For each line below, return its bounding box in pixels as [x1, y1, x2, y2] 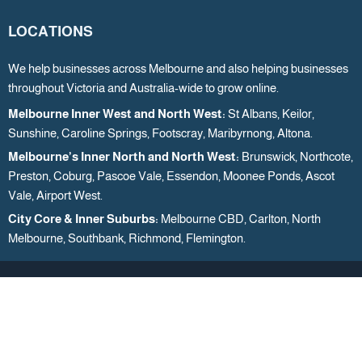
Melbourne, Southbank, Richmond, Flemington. [8, 231, 246, 246]
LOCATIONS [8, 23, 93, 40]
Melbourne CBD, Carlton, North [161, 212, 321, 226]
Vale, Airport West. [8, 188, 103, 203]
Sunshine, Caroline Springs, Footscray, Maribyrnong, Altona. [8, 126, 313, 141]
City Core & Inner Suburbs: [8, 212, 161, 226]
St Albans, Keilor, [228, 107, 314, 121]
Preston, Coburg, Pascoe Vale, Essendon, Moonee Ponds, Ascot [8, 169, 335, 183]
